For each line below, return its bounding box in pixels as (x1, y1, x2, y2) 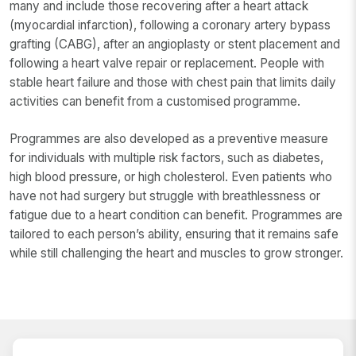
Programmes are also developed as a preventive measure (10, 131, 328, 147)
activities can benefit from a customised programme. (10, 94, 304, 110)
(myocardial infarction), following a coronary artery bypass (10, 17, 331, 33)
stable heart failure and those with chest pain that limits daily (10, 75, 336, 91)
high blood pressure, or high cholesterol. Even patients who (10, 169, 332, 185)
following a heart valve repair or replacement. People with (10, 56, 324, 72)
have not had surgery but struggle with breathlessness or (10, 188, 320, 204)
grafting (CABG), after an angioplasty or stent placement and (10, 37, 340, 52)
